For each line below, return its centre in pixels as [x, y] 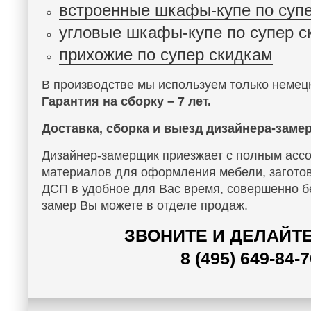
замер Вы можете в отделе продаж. [145, 205]
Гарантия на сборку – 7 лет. [126, 101]
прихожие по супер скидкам [166, 54]
